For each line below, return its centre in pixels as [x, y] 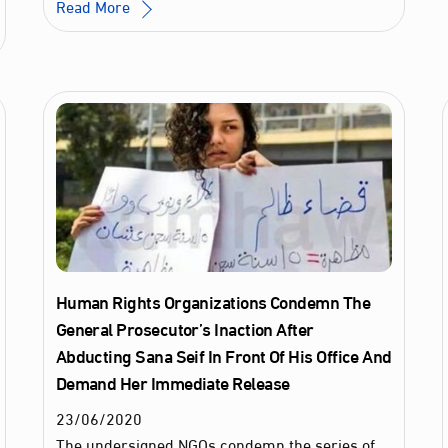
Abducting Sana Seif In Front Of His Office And [223, 354]
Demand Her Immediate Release [172, 381]
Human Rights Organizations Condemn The [213, 300]
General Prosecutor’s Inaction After [184, 327]
